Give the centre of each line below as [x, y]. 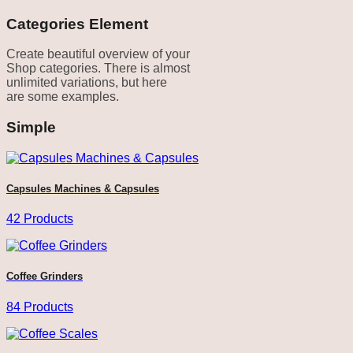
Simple [31, 128]
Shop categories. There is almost [98, 69]
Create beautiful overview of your [98, 54]
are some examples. [63, 97]
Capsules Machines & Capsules [83, 189]
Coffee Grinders [45, 277]
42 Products [40, 219]
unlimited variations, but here [87, 83]
